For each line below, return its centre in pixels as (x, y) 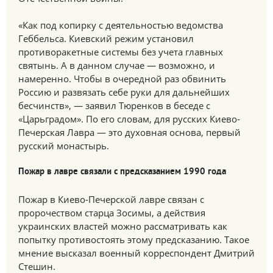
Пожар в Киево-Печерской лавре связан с (111, 199)
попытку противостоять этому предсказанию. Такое (134, 239)
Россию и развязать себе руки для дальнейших (124, 92)
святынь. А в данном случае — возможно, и (117, 65)
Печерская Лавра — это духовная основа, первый (129, 132)
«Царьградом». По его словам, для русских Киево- (129, 119)
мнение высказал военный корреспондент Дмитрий (136, 253)
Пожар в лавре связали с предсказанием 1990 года (122, 172)
